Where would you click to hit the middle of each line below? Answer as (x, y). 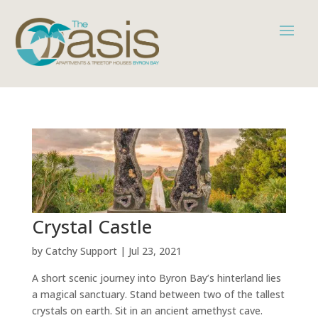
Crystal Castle (92, 227)
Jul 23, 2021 (155, 251)
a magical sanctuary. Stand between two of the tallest (158, 295)
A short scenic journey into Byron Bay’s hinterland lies (156, 278)
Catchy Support (81, 251)
